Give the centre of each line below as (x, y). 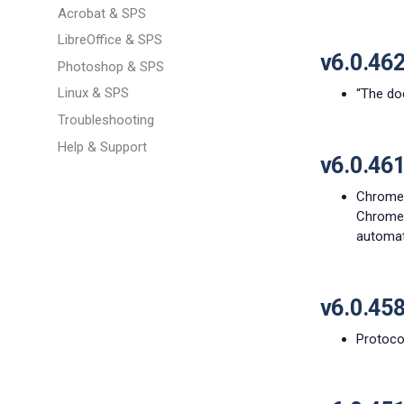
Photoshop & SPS (111, 66)
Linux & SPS (93, 93)
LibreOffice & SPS (110, 40)
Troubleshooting (106, 119)
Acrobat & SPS (102, 13)
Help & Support (102, 147)
